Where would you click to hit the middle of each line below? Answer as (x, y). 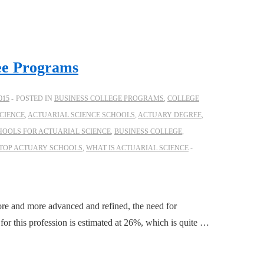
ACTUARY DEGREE (170, 115)
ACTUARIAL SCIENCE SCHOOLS (81, 115)
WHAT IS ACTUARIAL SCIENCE (137, 148)
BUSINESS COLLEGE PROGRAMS (109, 99)
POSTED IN (35, 99)
